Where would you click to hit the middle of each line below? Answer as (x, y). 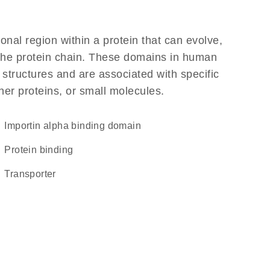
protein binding (42, 150)
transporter (33, 174)
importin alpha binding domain (74, 126)
